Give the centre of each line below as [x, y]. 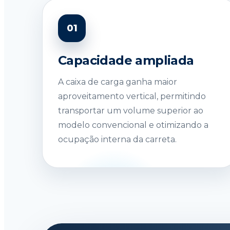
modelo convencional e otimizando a [133, 125]
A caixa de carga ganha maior [118, 82]
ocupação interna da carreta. [117, 139]
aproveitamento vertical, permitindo [132, 96]
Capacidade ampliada [126, 60]
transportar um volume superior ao [131, 110]
